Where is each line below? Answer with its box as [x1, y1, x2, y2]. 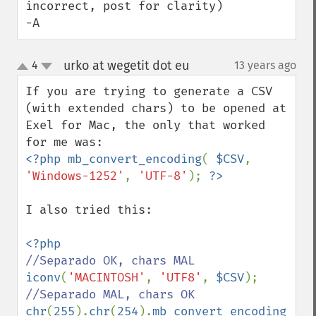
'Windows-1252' [25, 169, 124, 183]
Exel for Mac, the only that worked [25, 118, 265, 133]
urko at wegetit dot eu [63, 58, 189, 73]
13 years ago [234, 59, 296, 72]
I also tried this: [25, 202, 152, 217]
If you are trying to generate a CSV [25, 84, 272, 99]
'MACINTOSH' [68, 270, 145, 285]
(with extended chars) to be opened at [25, 101, 286, 116]
